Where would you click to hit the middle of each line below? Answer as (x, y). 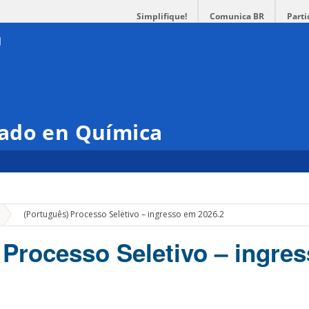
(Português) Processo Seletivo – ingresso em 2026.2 (124, 215)
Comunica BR (237, 16)
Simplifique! (162, 16)
